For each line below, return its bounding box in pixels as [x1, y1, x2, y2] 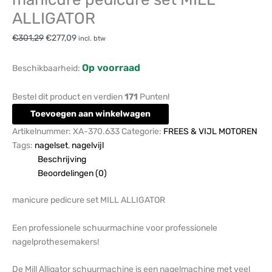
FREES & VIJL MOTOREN [163, 126, 257, 137]
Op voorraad [82, 61, 140, 73]
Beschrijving [38, 154, 86, 165]
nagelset [35, 140, 68, 151]
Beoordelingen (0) [38, 168, 107, 179]
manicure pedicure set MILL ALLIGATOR [12, 195, 165, 206]
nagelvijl [72, 140, 104, 151]
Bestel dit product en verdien [12, 92, 124, 103]
